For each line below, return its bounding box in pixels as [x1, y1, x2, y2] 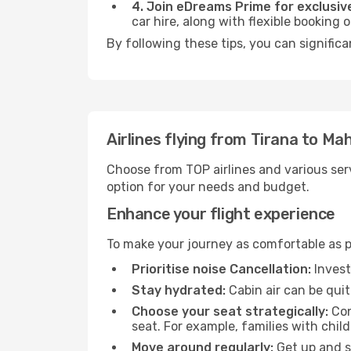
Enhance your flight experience [107, 204, 335, 223]
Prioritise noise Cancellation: [132, 262, 311, 277]
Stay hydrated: [132, 283, 226, 298]
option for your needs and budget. [107, 179, 309, 194]
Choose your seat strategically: [132, 304, 328, 319]
